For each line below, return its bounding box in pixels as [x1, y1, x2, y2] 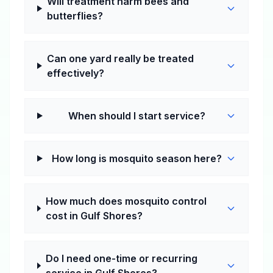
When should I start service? [68, 110, 205, 122]
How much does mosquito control [45, 195, 207, 207]
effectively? [46, 67, 104, 79]
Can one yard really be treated [46, 52, 194, 65]
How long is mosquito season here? [51, 152, 222, 165]
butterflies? [46, 10, 103, 22]
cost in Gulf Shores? [45, 210, 143, 222]
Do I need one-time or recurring [45, 252, 197, 264]
